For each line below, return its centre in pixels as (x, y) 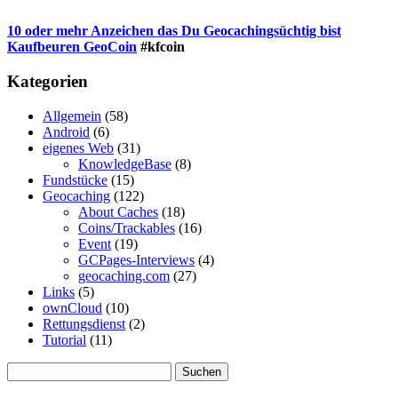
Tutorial (64, 339)
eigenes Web (78, 147)
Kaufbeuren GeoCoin (72, 47)
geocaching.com (124, 275)
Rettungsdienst (84, 323)
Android (66, 131)
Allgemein (72, 115)
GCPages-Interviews (136, 259)
